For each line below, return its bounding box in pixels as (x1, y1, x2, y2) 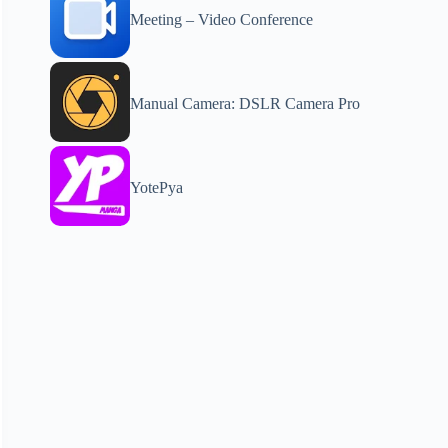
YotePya (130, 179, 184, 196)
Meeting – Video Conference (130, 11, 314, 28)
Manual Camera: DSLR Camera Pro (130, 95, 361, 112)
